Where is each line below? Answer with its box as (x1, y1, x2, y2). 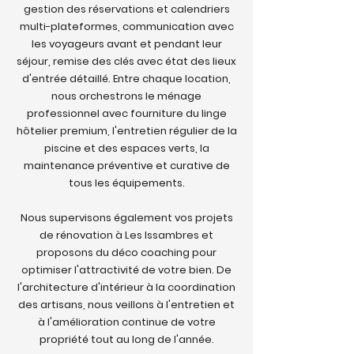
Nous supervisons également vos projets (20, 210, 233, 225)
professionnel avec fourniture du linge (26, 106, 227, 121)
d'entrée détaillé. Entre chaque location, (22, 71, 231, 86)
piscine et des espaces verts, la (43, 141, 209, 156)
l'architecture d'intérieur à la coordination (17, 280, 235, 295)
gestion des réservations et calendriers (23, 2, 230, 17)
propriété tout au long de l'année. (39, 332, 214, 347)
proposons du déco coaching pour (36, 245, 217, 260)
